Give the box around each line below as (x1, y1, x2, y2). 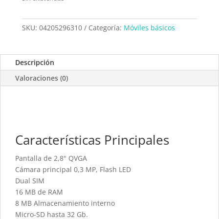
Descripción (15, 58, 54, 67)
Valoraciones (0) (15, 73, 68, 83)
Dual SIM (15, 176, 44, 186)
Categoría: (88, 23, 124, 33)
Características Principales (15, 131, 169, 149)
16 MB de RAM (15, 187, 63, 197)
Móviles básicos (123, 23, 175, 33)
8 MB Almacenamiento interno (15, 198, 115, 208)
